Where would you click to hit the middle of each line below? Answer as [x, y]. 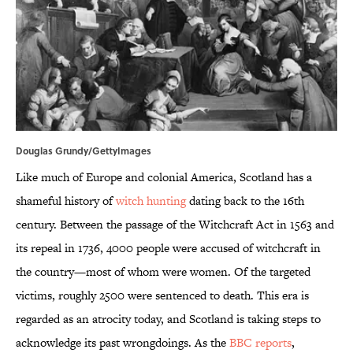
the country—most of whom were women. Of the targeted [163, 272]
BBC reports [260, 343]
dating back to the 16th [245, 201]
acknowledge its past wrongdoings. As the [123, 343]
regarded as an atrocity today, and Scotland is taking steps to [168, 319]
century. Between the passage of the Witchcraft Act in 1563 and [175, 225]
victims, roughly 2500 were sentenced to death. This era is [162, 295]
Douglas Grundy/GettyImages [84, 151]
